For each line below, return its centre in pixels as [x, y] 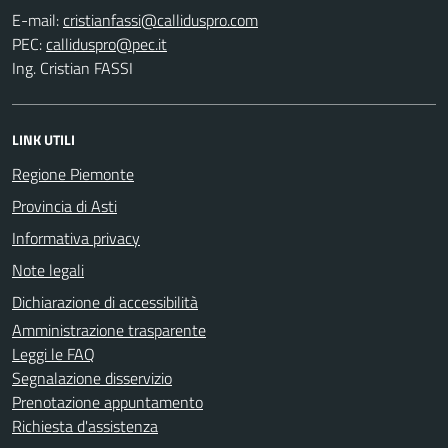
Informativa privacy [76, 237]
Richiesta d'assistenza [85, 425]
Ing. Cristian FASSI [72, 67]
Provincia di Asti [64, 205]
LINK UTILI [43, 139]
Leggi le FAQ [53, 353]
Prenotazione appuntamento [107, 401]
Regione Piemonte [73, 173]
